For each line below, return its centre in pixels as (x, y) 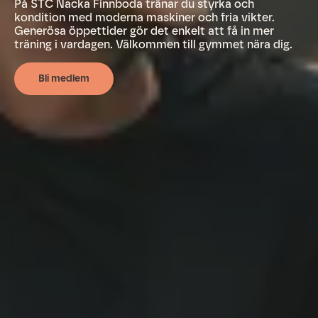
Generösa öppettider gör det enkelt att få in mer (144, 31)
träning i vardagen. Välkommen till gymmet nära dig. (153, 44)
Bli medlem (64, 78)
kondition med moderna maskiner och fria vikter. (144, 17)
